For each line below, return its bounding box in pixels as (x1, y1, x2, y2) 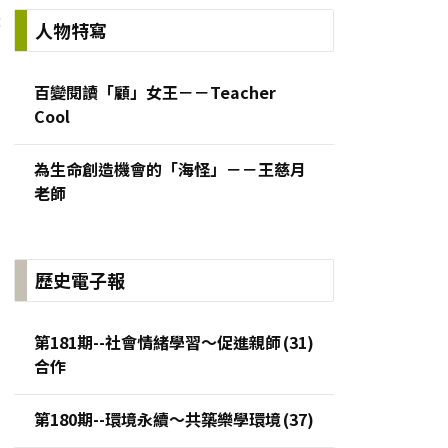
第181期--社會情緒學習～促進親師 (34, 329, 281, 354)
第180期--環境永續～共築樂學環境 (34, 406, 281, 431)
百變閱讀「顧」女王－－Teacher (34, 79, 276, 104)
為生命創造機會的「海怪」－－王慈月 (34, 156, 306, 181)
